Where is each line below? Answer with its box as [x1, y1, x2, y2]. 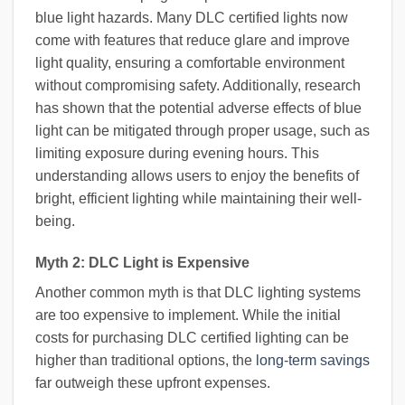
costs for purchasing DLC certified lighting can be [35, 329, 349, 345]
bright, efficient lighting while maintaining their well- [35, 190, 362, 206]
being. [35, 212, 75, 229]
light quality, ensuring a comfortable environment [35, 54, 344, 71]
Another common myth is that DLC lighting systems [35, 284, 361, 300]
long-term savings [256, 352, 370, 368]
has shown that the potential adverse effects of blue [35, 99, 362, 116]
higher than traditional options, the [35, 352, 256, 368]
